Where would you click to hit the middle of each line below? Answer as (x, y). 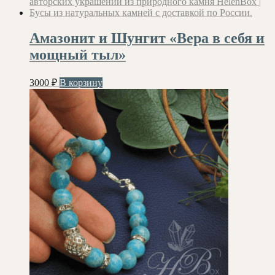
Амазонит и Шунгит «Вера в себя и (147, 38)
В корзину (81, 83)
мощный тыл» (78, 55)
